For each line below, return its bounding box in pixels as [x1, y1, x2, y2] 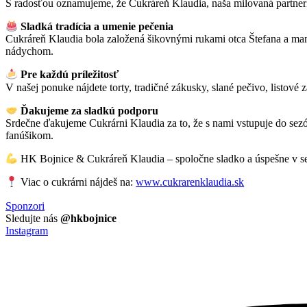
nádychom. [5, 45, 53, 58]
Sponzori [5, 199, 45, 212]
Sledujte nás [5, 212, 60, 224]
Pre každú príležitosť [21, 69, 119, 81]
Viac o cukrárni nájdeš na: [18, 176, 136, 188]
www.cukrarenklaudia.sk [136, 176, 245, 188]
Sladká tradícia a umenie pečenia [21, 21, 174, 33]
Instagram [5, 224, 48, 236]
